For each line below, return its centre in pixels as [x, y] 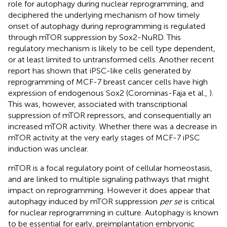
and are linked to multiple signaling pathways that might [109, 179]
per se [171, 201]
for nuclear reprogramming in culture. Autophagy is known [113, 212]
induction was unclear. [48, 148]
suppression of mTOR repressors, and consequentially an [110, 115]
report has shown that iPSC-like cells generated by [100, 70]
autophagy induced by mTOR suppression [84, 201]
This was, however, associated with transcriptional [98, 104]
